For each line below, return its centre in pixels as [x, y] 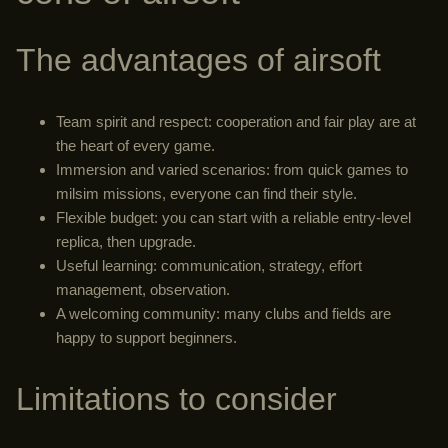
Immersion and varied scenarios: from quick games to [232, 170]
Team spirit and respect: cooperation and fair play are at [236, 122]
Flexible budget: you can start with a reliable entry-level [233, 218]
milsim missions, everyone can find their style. [206, 194]
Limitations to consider [176, 399]
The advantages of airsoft [198, 60]
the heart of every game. [135, 146]
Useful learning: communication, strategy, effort [209, 266]
